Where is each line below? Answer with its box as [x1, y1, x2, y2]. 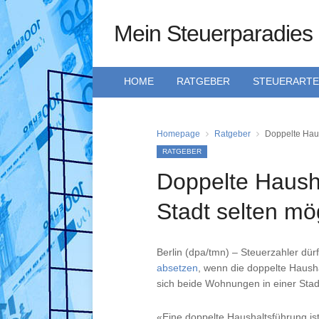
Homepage [157, 129, 200, 139]
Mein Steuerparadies [114, 21, 313, 46]
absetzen [157, 262, 198, 273]
